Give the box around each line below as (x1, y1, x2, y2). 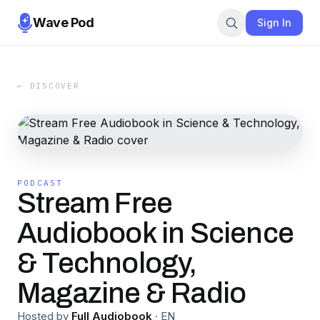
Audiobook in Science (17, 218, 294, 249)
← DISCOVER (17, 81, 80, 91)
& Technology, (17, 248, 197, 279)
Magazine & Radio (17, 278, 246, 309)
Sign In (257, 16, 291, 29)
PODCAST (17, 178, 64, 188)
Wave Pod (33, 14, 94, 30)
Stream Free (17, 188, 173, 219)
